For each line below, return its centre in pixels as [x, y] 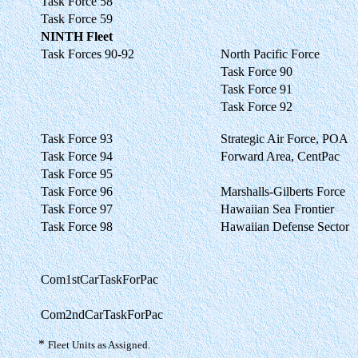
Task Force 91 [257, 89]
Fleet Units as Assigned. [99, 344]
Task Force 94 [77, 156]
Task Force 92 [257, 106]
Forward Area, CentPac [280, 156]
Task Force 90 [257, 71]
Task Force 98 [77, 226]
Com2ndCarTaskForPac [102, 314]
